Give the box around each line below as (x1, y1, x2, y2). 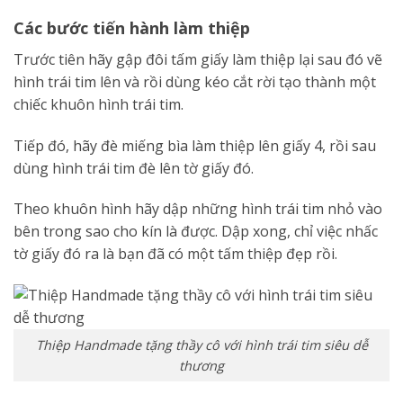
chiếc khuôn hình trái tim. (13, 94, 184, 114)
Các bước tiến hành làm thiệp (13, 16, 250, 39)
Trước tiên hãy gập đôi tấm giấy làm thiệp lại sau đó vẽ (13, 49, 382, 69)
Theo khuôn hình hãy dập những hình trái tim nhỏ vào (13, 199, 382, 219)
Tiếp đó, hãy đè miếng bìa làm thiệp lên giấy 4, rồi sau (13, 135, 376, 156)
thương (179, 356, 224, 374)
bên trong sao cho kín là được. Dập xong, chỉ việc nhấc (13, 221, 378, 242)
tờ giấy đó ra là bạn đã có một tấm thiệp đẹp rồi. (13, 244, 337, 264)
